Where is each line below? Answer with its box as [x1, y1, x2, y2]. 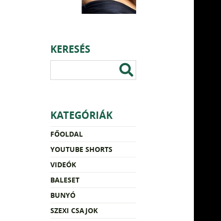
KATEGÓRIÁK [50, 108, 112, 122]
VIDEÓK [50, 159, 76, 169]
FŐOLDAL [50, 129, 83, 139]
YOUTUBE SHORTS [50, 144, 112, 154]
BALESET [50, 175, 79, 184]
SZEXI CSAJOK [50, 205, 98, 215]
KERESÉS [50, 42, 90, 56]
